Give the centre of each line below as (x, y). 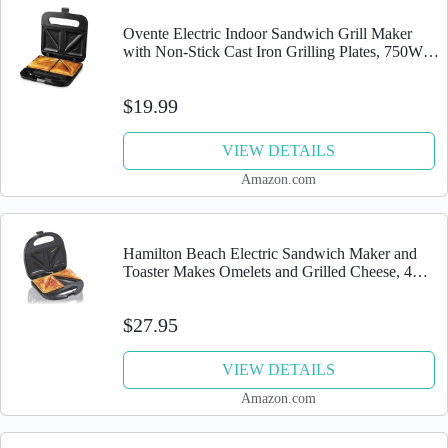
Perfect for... (161, 88)
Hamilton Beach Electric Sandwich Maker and (269, 253)
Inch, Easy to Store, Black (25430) (232, 289)
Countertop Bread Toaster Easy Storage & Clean (276, 70)
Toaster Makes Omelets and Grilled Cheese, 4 (267, 271)
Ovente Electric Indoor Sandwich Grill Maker (267, 34)
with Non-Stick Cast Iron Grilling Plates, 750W (272, 52)
